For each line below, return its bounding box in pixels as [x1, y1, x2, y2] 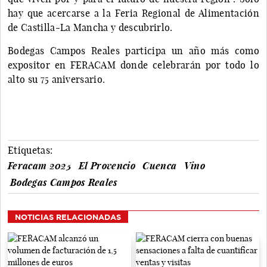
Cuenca [142, 159, 177, 172]
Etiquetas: [8, 144, 53, 156]
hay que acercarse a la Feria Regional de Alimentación [8, 7, 259, 19]
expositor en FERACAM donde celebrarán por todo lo [8, 58, 259, 71]
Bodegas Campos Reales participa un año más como [8, 44, 259, 57]
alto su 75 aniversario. [8, 73, 108, 85]
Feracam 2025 [8, 159, 72, 172]
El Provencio [79, 159, 136, 172]
